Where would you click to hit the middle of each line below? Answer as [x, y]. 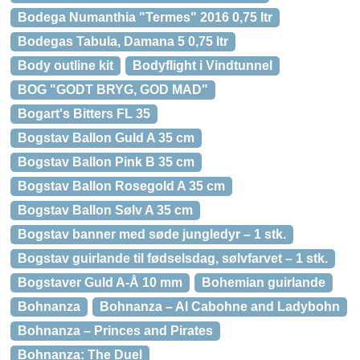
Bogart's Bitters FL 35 [84, 114]
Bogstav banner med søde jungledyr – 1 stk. [152, 234]
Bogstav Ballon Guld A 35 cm [106, 138]
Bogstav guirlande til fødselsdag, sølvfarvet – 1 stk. [173, 258]
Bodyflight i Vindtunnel [202, 65]
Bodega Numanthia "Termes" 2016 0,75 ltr [145, 17]
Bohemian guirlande [264, 282]
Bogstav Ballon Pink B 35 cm [106, 162]
